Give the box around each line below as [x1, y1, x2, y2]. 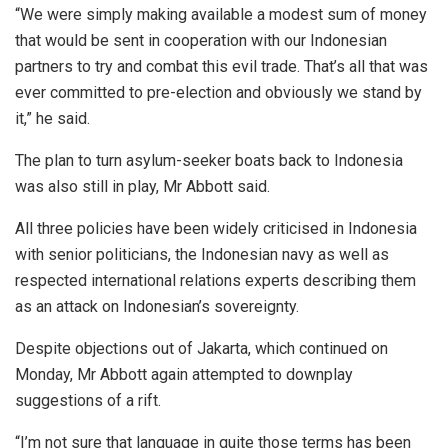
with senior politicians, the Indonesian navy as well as [15, 244, 389, 264]
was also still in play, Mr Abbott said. [15, 176, 270, 196]
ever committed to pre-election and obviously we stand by [15, 82, 422, 102]
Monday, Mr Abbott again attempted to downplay [15, 364, 353, 384]
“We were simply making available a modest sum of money [15, 4, 427, 24]
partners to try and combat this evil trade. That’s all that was [15, 56, 428, 76]
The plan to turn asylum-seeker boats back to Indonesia [15, 150, 403, 170]
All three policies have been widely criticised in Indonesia [15, 218, 417, 238]
